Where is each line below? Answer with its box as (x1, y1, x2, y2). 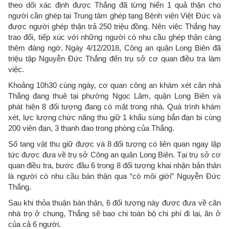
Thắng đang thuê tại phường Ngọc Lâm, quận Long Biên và (8, 91, 221, 100)
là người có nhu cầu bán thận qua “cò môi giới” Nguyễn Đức (8, 172, 221, 180)
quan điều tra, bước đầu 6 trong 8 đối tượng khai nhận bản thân (8, 161, 221, 170)
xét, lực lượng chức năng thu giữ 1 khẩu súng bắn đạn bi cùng (8, 113, 221, 122)
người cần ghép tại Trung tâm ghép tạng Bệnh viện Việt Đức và (8, 11, 221, 20)
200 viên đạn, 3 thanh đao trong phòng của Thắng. (8, 124, 174, 132)
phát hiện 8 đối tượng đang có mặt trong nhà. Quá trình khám (8, 102, 221, 111)
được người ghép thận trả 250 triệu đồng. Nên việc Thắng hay (8, 22, 221, 31)
